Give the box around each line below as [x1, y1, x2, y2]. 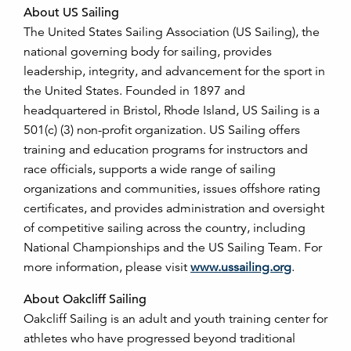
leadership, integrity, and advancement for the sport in [24, 63, 325, 79]
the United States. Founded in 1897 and [24, 83, 245, 99]
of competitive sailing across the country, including [24, 220, 306, 236]
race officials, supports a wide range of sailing [24, 161, 276, 177]
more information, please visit [24, 259, 190, 275]
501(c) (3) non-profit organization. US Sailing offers [24, 122, 300, 138]
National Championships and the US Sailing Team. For [24, 240, 322, 255]
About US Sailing [24, 5, 119, 20]
